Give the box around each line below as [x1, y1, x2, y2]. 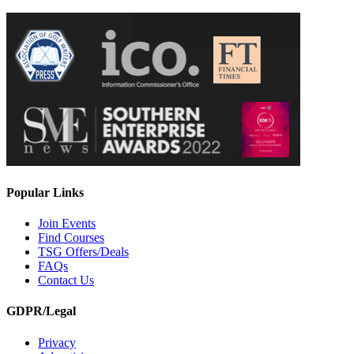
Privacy [38, 335, 76, 349]
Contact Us [38, 273, 94, 288]
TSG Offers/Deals [38, 245, 129, 259]
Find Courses [38, 231, 104, 245]
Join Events [38, 217, 96, 231]
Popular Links [6, 185, 84, 199]
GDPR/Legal [6, 304, 76, 318]
